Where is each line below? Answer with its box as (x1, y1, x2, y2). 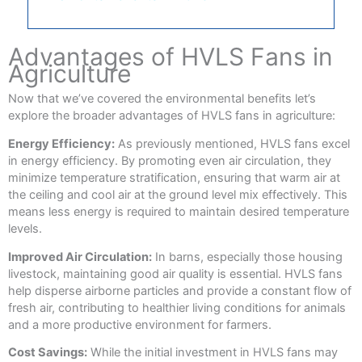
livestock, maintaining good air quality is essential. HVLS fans (8, 266, 343, 281)
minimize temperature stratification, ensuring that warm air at (8, 170, 340, 185)
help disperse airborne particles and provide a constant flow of (8, 283, 351, 298)
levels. (8, 221, 42, 236)
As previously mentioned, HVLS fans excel (115, 136, 350, 151)
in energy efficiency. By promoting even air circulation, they (8, 153, 331, 168)
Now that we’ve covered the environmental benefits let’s (8, 91, 316, 107)
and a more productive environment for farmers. (8, 317, 271, 332)
